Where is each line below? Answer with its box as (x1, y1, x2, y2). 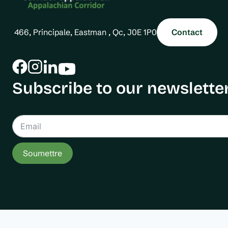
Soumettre (23, 148, 62, 158)
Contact (171, 27, 203, 38)
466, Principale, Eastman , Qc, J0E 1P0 (12, 27, 157, 37)
